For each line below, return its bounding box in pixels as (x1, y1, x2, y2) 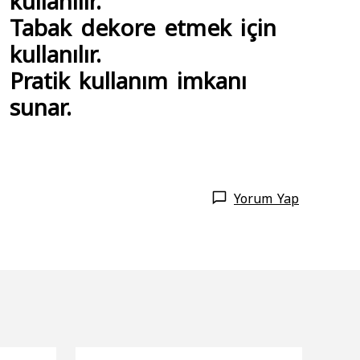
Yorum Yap (234, 189, 299, 207)
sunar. (10, 91, 72, 121)
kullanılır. (10, 38, 101, 67)
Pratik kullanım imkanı (10, 64, 247, 94)
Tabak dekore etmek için (10, 11, 276, 41)
